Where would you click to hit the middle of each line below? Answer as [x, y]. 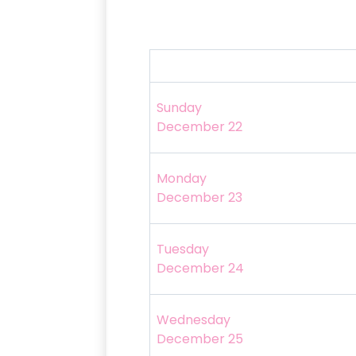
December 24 [200, 269]
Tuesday [182, 250]
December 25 [199, 339]
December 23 [199, 198]
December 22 [199, 127]
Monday [181, 179]
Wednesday [193, 320]
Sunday [179, 108]
